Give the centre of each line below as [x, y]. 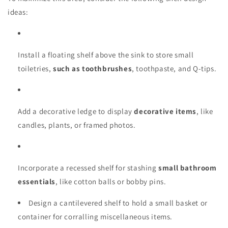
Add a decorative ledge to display [76, 111]
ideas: [18, 12]
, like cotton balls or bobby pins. [111, 181]
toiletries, [36, 68]
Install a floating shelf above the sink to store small [106, 54]
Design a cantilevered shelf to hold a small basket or [118, 203]
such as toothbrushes [93, 68]
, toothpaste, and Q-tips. [174, 68]
